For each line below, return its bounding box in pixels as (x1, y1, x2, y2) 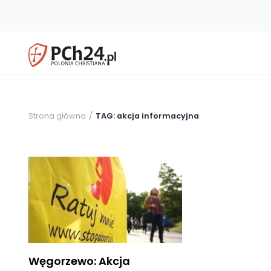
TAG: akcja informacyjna (96, 110, 199, 121)
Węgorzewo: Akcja (28, 253, 130, 269)
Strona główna (28, 110, 86, 121)
